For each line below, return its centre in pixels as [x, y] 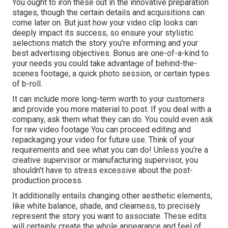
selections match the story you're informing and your [105, 43]
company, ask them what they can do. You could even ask [113, 120]
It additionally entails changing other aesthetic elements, [112, 196]
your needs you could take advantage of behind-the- [105, 64]
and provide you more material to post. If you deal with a [112, 109]
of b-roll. [27, 84]
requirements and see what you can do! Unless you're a [110, 150]
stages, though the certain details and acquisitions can [108, 13]
